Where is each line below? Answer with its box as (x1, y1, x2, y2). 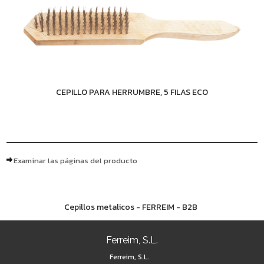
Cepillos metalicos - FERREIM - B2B (64, 201, 197, 213)
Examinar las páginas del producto (14, 155, 138, 166)
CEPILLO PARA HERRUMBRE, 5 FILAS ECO (56, 86, 208, 98)
